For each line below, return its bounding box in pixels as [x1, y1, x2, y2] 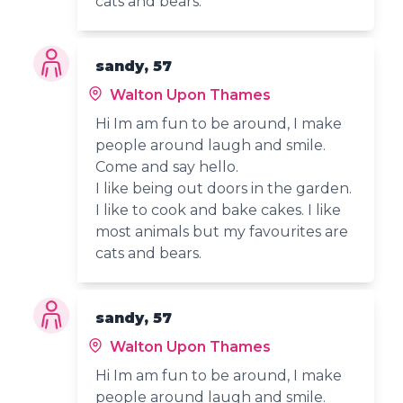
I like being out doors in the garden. [95, 179, 353, 197]
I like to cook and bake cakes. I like [95, 201, 342, 219]
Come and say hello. [95, 157, 239, 175]
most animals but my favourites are [95, 222, 349, 240]
